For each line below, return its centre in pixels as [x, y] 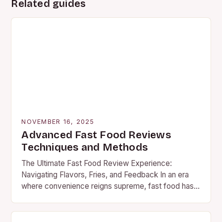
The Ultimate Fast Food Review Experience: [97, 163]
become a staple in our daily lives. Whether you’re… [110, 197]
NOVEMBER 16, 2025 [58, 121]
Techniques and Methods [84, 147]
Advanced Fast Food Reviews [96, 135]
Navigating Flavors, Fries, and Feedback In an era [105, 174]
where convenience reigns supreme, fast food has [108, 186]
